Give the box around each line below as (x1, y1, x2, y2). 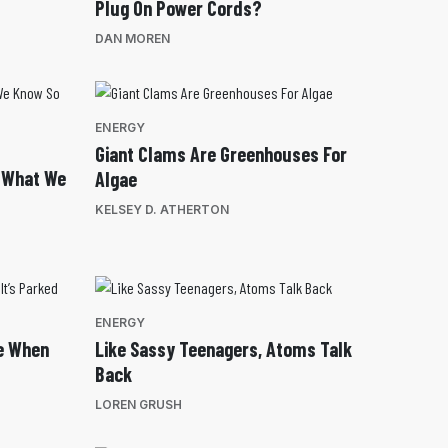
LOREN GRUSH (95, 397, 182, 413)
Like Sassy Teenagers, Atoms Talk (95, 337, 352, 362)
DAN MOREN (95, 31, 170, 47)
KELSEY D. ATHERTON (95, 202, 229, 218)
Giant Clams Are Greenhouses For (95, 142, 347, 167)
